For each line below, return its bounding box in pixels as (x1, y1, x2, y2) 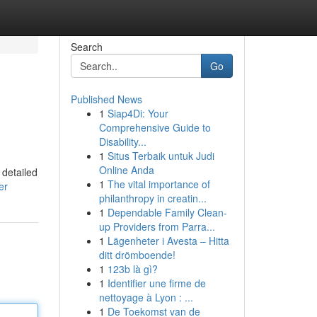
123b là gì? (107, 262, 158, 276)
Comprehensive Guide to (98, 120, 211, 134)
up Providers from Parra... (98, 219, 215, 234)
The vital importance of (107, 177, 210, 191)
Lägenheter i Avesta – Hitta (107, 234, 229, 248)
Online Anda (98, 163, 154, 177)
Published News (70, 92, 142, 106)
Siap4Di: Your (107, 106, 168, 120)
